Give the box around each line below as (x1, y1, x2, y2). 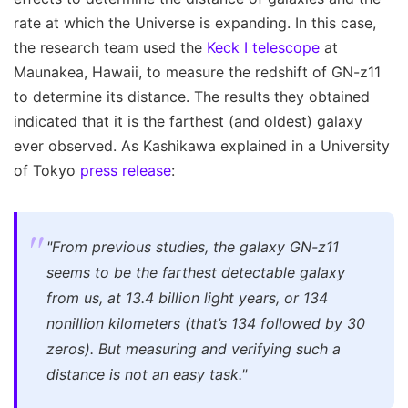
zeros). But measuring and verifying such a (46, 339, 341, 358)
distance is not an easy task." (46, 364, 247, 383)
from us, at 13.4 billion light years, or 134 (46, 288, 328, 307)
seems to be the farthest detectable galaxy (46, 262, 345, 281)
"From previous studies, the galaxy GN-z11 (46, 237, 339, 256)
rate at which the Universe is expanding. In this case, (14, 13, 376, 32)
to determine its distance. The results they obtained (14, 87, 370, 106)
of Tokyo (14, 160, 80, 179)
